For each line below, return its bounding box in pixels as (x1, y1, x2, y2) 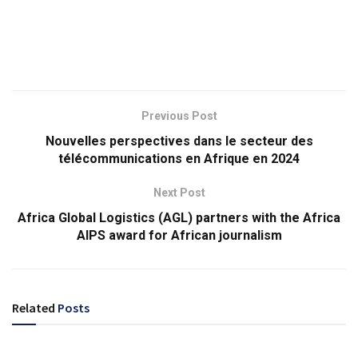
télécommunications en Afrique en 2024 (58, 151, 300, 166)
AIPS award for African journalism (76, 228, 282, 243)
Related (12, 300, 55, 316)
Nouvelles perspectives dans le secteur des (45, 133, 313, 149)
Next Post (153, 186, 205, 199)
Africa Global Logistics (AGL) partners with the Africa (18, 210, 340, 225)
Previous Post (141, 109, 217, 122)
